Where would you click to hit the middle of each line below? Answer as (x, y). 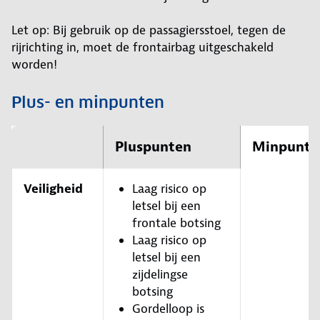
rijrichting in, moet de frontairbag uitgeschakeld (142, 47)
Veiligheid (53, 189)
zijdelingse (160, 275)
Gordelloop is (168, 309)
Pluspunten (153, 147)
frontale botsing (176, 223)
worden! (34, 65)
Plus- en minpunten (88, 102)
